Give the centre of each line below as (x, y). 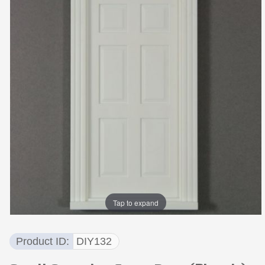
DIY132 (94, 241)
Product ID (41, 241)
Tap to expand (136, 202)
